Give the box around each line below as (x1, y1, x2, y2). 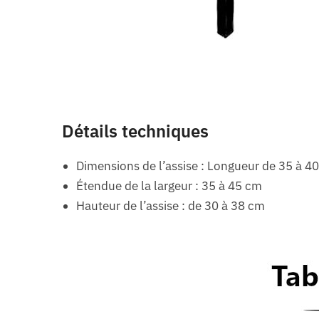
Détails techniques (62, 119, 209, 142)
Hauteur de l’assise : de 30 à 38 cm (76, 197, 266, 214)
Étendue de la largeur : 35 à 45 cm (76, 177, 263, 194)
